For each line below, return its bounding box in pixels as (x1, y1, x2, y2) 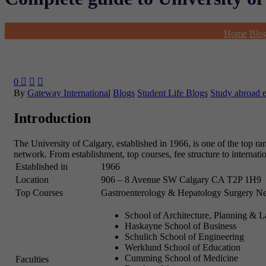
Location (15, 174, 49, 185)
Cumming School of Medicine (125, 252, 238, 263)
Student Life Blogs (137, 87, 208, 98)
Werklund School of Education (125, 242, 240, 252)
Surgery (224, 187, 254, 198)
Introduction (14, 110, 91, 126)
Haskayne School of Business (125, 220, 236, 231)
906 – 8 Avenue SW (101, 174, 177, 185)
